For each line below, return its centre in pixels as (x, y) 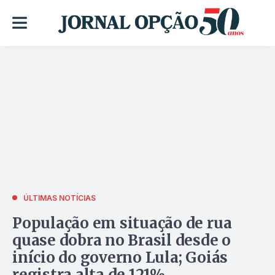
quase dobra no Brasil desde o (122, 240)
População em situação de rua (122, 223)
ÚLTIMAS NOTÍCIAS (60, 198)
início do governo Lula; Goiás (120, 257)
